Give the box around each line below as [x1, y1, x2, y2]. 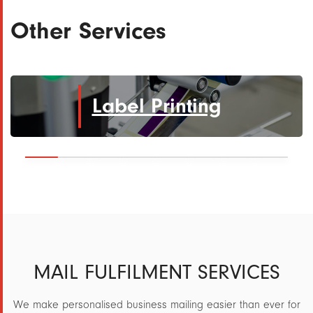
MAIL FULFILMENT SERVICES [33, 260, 280, 284]
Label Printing [92, 94, 221, 118]
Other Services [10, 17, 166, 45]
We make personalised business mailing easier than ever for [13, 298, 300, 311]
